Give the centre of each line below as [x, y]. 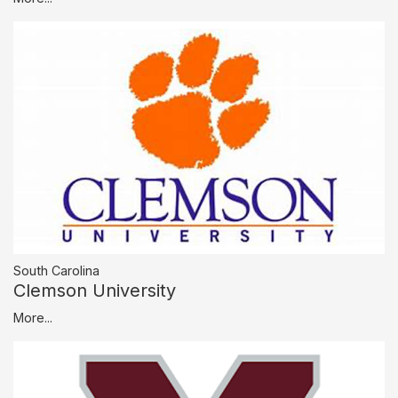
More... [33, 317]
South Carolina [56, 270]
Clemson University [95, 290]
